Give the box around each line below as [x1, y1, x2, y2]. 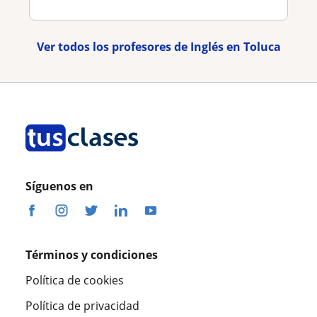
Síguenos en [25, 178, 93, 194]
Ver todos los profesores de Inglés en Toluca [36, 38, 281, 54]
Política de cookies [25, 272, 124, 288]
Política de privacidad [25, 297, 139, 313]
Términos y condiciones [25, 246, 158, 263]
